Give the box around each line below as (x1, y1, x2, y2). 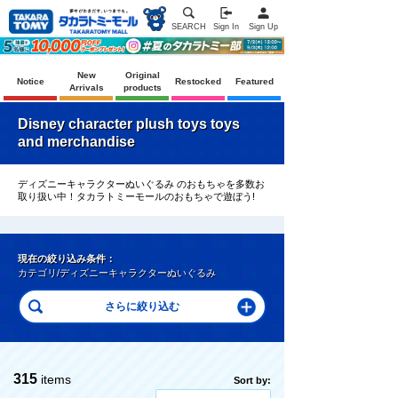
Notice (16, 76, 44, 86)
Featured (235, 76, 274, 86)
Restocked (175, 76, 221, 86)
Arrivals (68, 82, 104, 92)
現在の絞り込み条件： (18, 253, 115, 264)
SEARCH (171, 22, 206, 31)
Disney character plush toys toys (18, 116, 240, 131)
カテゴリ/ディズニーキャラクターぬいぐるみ (18, 267, 216, 278)
